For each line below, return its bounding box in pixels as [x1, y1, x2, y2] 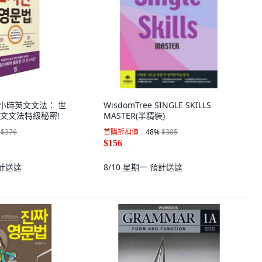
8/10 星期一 [104, 161, 150, 173]
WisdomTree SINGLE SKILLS [104, 99, 211, 111]
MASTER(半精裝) [104, 110, 165, 121]
